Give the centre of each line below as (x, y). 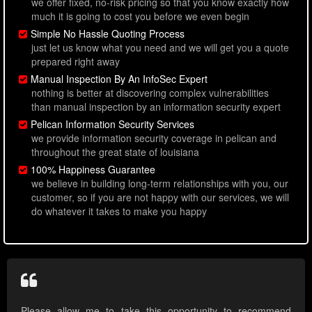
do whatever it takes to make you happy (119, 211)
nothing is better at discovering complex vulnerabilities (150, 93)
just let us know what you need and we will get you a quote (160, 48)
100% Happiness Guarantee (93, 170)
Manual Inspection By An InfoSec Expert (119, 79)
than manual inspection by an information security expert (156, 107)
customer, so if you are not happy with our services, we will (160, 197)
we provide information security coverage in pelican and (154, 138)
